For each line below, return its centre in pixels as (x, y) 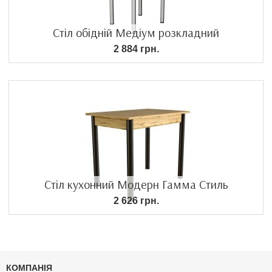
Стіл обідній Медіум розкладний (136, 32)
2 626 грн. (136, 200)
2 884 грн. (136, 49)
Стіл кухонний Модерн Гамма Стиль (136, 184)
